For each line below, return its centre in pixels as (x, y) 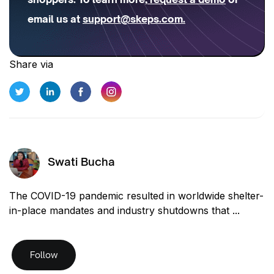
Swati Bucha (81, 162)
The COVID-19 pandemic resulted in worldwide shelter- (136, 195)
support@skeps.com (133, 19)
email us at (55, 19)
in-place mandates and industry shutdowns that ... (124, 210)
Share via (31, 64)
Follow (44, 254)
